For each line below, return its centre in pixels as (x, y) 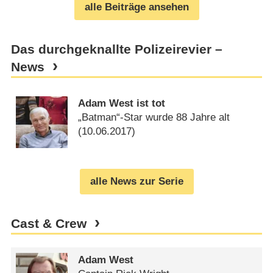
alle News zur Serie (136, 182)
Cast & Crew (48, 224)
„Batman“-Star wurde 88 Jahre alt (154, 117)
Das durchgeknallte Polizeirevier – (116, 49)
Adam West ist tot (122, 103)
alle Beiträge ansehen (136, 7)
